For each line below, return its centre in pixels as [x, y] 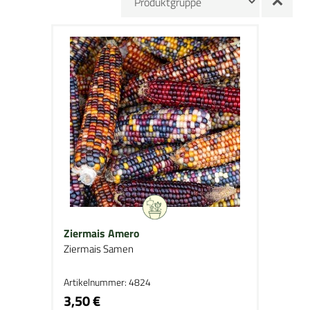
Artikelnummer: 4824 [107, 282]
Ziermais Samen [99, 249]
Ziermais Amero [102, 233]
